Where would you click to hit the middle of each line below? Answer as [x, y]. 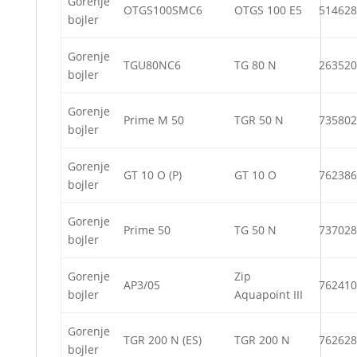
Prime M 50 [154, 120]
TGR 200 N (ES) [163, 340]
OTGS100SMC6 [163, 10]
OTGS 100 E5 [268, 10]
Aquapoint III [269, 295]
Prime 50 [147, 230]
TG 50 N [255, 230]
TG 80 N [255, 65]
